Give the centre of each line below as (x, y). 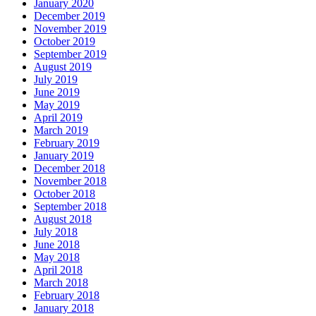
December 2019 (69, 16)
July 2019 (56, 79)
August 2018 (63, 219)
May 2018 (57, 257)
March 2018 (61, 282)
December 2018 (69, 168)
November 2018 (70, 181)
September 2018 (70, 206)
